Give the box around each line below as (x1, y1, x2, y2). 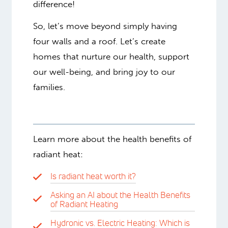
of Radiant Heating (50, 197, 118, 210)
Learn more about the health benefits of (33, 133, 191, 144)
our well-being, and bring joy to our (33, 66, 175, 77)
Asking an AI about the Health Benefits (50, 188, 190, 201)
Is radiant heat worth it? (50, 170, 136, 182)
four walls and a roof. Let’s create (33, 36, 165, 46)
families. (33, 81, 65, 92)
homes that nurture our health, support (33, 51, 189, 62)
